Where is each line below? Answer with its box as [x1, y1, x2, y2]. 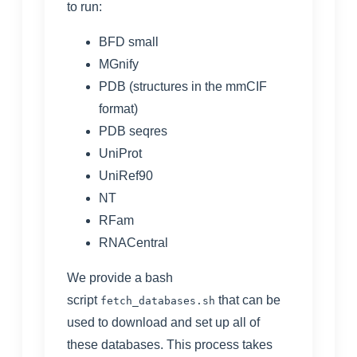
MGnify [99, 57, 139, 71]
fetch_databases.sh [100, 294, 215, 307]
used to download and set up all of [67, 315, 260, 329]
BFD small [99, 34, 159, 49]
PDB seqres [99, 124, 167, 138]
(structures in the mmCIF [129, 79, 267, 93]
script [67, 292, 97, 307]
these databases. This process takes [67, 337, 273, 351]
